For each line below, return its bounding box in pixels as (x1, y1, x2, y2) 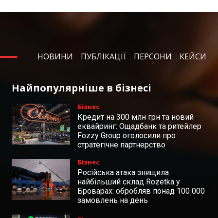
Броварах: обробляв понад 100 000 (77, 186, 205, 196)
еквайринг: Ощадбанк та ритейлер (77, 121, 201, 131)
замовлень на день (77, 195, 148, 205)
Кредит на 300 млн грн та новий (77, 112, 194, 122)
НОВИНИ (37, 51, 73, 62)
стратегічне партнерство (77, 140, 165, 149)
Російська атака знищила (77, 167, 169, 177)
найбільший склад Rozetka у (77, 177, 180, 186)
